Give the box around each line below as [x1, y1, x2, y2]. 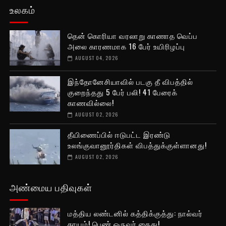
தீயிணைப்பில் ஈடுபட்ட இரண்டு [67, 128, 171, 140]
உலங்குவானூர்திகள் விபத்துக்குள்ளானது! [67, 139, 207, 150]
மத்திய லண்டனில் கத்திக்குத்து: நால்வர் [67, 207, 203, 218]
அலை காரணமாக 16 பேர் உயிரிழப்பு [67, 40, 185, 51]
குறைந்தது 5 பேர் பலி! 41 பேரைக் [67, 86, 178, 97]
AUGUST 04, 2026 [75, 53, 118, 62]
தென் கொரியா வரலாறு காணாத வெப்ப [67, 29, 198, 41]
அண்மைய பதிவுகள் [9, 179, 92, 194]
